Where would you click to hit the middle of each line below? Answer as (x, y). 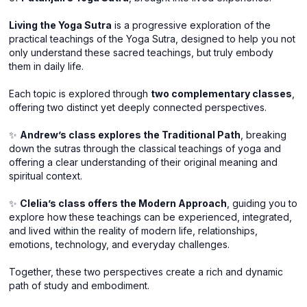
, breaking (264, 135)
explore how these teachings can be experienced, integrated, (151, 217)
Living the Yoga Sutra (61, 25)
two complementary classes (222, 94)
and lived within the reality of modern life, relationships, (134, 231)
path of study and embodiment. (79, 286)
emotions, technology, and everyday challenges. (120, 245)
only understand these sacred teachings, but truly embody (142, 53)
